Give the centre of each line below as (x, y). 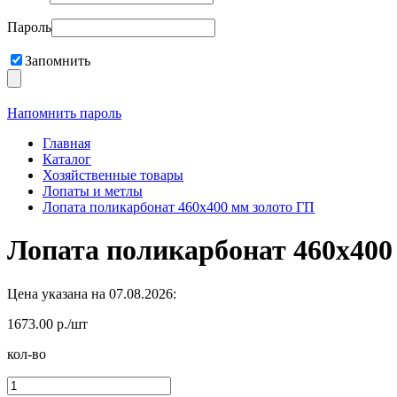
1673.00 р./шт (47, 323)
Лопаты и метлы (93, 191)
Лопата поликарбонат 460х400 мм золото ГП (179, 207)
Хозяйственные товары (113, 175)
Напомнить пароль (64, 113)
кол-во (27, 354)
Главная (66, 143)
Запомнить (58, 61)
